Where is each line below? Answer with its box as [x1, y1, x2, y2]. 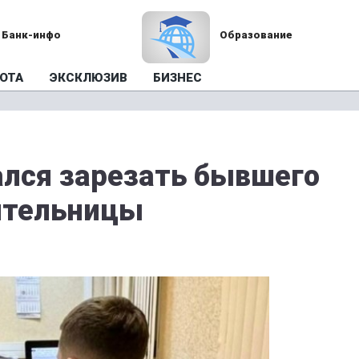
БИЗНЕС [153, 71, 202, 85]
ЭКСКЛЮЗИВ [49, 71, 127, 85]
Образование [219, 29, 292, 41]
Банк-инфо [2, 29, 62, 41]
